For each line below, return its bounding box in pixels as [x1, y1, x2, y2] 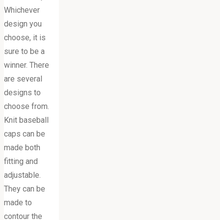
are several [4, 74, 42, 83]
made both [4, 142, 40, 152]
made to [4, 197, 32, 207]
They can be [4, 184, 45, 193]
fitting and [4, 156, 38, 166]
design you [4, 19, 42, 28]
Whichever [4, 5, 40, 15]
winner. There [4, 60, 49, 70]
